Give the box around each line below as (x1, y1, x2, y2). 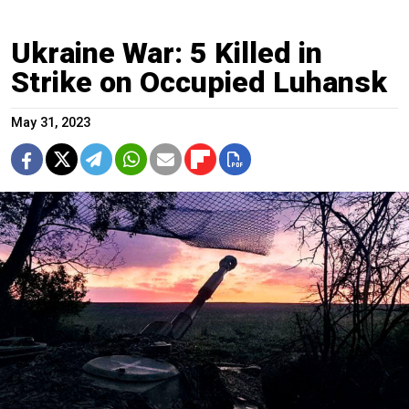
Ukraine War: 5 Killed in (11, 35, 322, 70)
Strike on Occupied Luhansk (11, 64, 387, 100)
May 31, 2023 (11, 114, 90, 131)
